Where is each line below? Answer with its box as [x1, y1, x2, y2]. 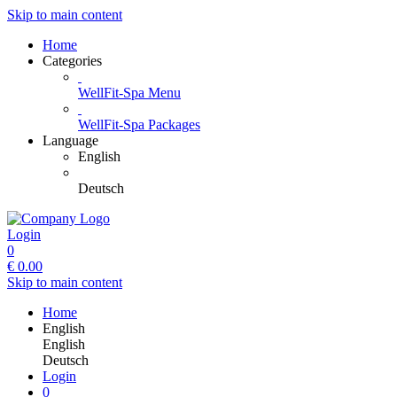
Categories [43, 53, 102, 68]
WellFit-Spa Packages [78, 117, 200, 132]
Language [43, 133, 98, 148]
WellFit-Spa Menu [78, 85, 181, 100]
